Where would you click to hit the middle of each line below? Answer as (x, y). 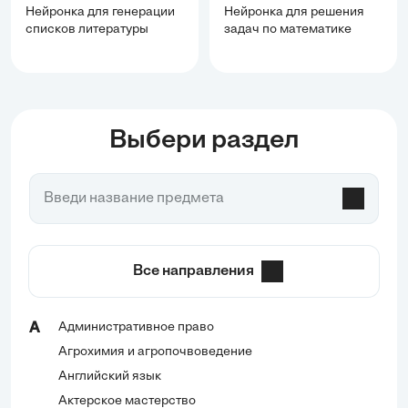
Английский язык (110, 377)
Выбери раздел (204, 142)
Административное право (136, 328)
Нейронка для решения (294, 13)
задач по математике (288, 30)
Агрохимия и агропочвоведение (155, 352)
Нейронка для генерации (100, 13)
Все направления (193, 272)
